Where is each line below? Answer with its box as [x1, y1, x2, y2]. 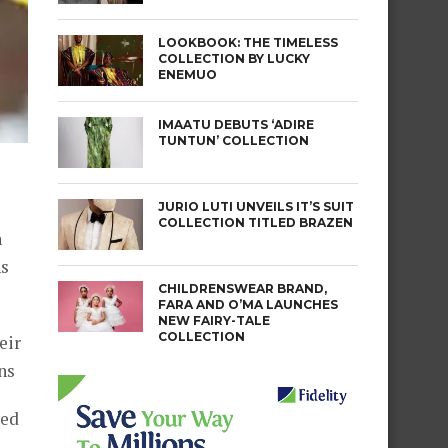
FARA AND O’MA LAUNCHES [158, 297, 338, 312]
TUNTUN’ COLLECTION [158, 133, 309, 148]
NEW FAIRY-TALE [158, 313, 270, 328]
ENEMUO [158, 67, 217, 82]
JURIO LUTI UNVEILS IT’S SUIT [158, 199, 354, 214]
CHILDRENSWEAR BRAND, [158, 281, 327, 296]
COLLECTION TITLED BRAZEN [158, 215, 353, 230]
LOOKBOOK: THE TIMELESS [158, 35, 338, 50]
